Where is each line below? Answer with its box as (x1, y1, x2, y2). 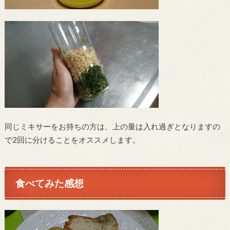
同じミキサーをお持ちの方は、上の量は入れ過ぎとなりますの (4, 121, 220, 131)
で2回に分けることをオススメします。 (4, 135, 140, 144)
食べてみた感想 (15, 177, 84, 189)
